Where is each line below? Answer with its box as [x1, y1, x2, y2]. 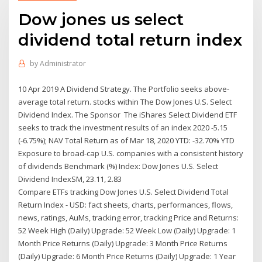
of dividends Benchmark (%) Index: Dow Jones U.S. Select [18, 160, 219, 171]
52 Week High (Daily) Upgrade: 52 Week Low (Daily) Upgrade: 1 [18, 225, 236, 236]
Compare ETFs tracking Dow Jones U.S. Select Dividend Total [18, 186, 229, 197]
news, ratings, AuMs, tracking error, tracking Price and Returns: [18, 212, 239, 223]
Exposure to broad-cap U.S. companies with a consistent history [18, 147, 244, 158]
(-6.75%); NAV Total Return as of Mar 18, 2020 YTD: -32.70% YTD [18, 135, 235, 146]
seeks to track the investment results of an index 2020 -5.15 [18, 122, 228, 133]
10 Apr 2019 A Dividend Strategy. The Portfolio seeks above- [18, 83, 230, 94]
